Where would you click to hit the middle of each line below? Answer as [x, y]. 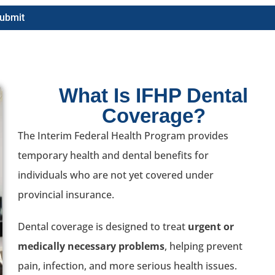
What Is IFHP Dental [153, 95]
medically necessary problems [91, 246]
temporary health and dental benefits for [113, 155]
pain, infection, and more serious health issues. [127, 265]
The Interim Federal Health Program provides [123, 135]
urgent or [211, 226]
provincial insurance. [66, 194]
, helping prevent [203, 246]
